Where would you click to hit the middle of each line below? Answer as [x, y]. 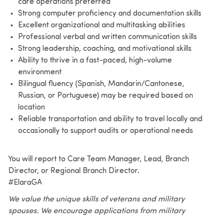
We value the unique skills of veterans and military [96, 199]
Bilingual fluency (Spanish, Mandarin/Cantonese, [101, 84]
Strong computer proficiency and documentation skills [109, 13]
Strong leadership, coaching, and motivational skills [105, 49]
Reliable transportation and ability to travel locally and [110, 119]
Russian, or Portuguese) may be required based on [105, 96]
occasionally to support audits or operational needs [105, 131]
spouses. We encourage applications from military [97, 211]
